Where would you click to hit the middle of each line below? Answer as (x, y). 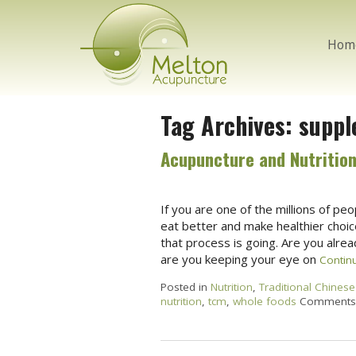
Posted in (185, 286)
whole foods (264, 301)
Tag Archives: (229, 126)
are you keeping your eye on (240, 259)
